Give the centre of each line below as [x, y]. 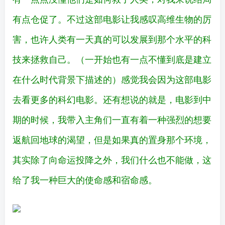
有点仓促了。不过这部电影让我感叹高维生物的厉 [112, 19]
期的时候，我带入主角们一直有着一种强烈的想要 [112, 119]
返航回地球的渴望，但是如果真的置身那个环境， [112, 139]
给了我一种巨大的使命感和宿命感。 [85, 180]
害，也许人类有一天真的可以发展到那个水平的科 [112, 39]
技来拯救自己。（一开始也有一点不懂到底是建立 [112, 59]
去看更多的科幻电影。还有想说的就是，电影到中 [112, 99]
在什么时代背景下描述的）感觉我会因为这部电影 [112, 79]
